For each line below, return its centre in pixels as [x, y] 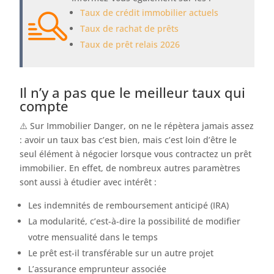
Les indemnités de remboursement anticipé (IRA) [129, 206]
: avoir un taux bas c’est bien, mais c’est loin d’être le [128, 140]
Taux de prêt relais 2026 [130, 45]
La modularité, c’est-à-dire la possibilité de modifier [135, 221]
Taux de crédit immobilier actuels [150, 13]
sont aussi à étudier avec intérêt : [88, 182]
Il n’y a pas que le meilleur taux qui [133, 93]
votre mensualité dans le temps [93, 237]
